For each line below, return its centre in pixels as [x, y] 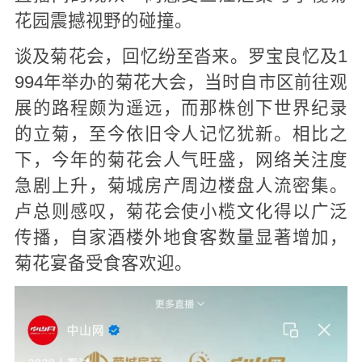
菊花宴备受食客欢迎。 [103, 263]
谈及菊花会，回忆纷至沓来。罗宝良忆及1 [181, 56]
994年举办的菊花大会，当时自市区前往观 [181, 82]
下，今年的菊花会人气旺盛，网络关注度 [181, 160]
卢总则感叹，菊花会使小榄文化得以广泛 [181, 211]
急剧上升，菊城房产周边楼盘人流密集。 [181, 185]
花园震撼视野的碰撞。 [103, 21]
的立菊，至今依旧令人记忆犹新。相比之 [181, 134]
